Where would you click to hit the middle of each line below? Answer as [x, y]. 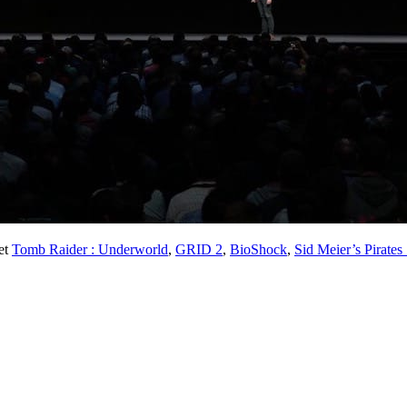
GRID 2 [199, 250]
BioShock [258, 250]
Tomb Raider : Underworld [90, 250]
